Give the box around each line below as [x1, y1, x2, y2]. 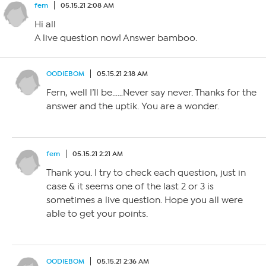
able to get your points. [46, 208, 148, 219]
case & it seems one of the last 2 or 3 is [46, 180, 214, 192]
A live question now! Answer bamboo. [34, 32, 197, 43]
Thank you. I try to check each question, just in [46, 167, 246, 178]
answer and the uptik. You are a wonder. [46, 100, 219, 112]
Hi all [34, 18, 56, 30]
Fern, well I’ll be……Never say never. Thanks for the [46, 87, 256, 98]
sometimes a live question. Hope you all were [46, 194, 243, 205]
